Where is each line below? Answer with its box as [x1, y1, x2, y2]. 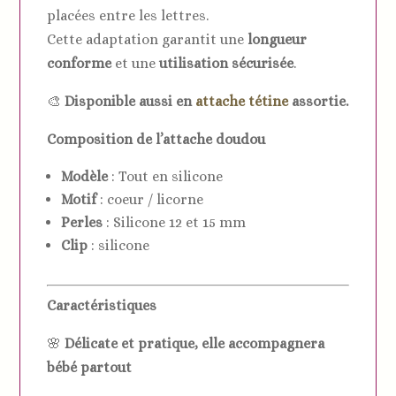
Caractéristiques [47, 296, 157, 314]
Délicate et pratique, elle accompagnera [65, 334, 325, 352]
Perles [61, 213, 103, 231]
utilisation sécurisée [159, 54, 294, 72]
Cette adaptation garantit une [47, 30, 248, 48]
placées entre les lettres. [47, 6, 209, 24]
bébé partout [47, 358, 133, 376]
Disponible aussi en [65, 92, 196, 110]
